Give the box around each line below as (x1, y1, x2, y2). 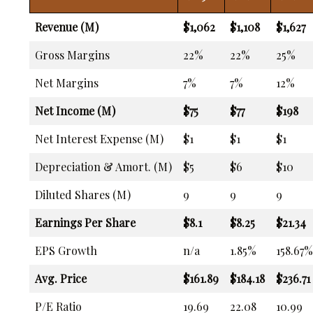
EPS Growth (35, 242, 97, 258)
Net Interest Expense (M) (35, 131, 163, 146)
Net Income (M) (35, 103, 115, 118)
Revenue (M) (35, 19, 99, 34)
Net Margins (35, 75, 99, 90)
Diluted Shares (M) (35, 187, 131, 202)
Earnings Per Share (35, 214, 136, 230)
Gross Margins (35, 47, 110, 62)
